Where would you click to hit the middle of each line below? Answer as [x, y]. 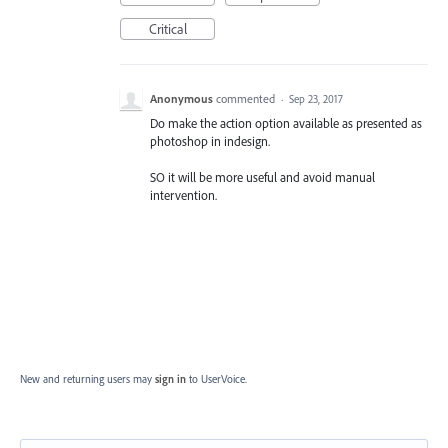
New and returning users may [87, 379]
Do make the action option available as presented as [286, 123]
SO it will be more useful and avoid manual [262, 177]
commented [247, 98]
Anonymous [181, 98]
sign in [170, 379]
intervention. [183, 195]
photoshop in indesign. [210, 141]
